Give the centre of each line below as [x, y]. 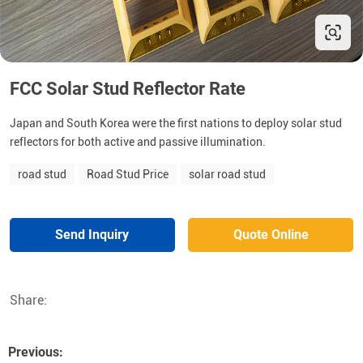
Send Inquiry [92, 235]
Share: [28, 300]
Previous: [36, 352]
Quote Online [271, 235]
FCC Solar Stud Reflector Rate [128, 89]
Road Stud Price [128, 174]
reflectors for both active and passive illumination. [138, 142]
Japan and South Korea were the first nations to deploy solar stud [176, 123]
